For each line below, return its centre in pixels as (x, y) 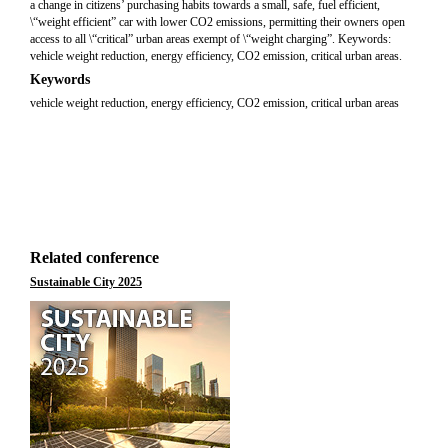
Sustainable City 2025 (86, 282)
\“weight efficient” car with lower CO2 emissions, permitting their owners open (217, 22)
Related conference (94, 257)
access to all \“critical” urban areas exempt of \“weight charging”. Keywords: (210, 39)
